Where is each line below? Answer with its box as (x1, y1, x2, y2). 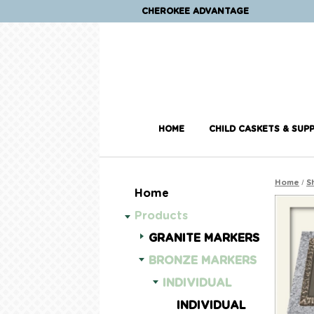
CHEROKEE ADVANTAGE (142, 7, 249, 15)
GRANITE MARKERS (149, 233, 259, 244)
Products (135, 210, 188, 221)
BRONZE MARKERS (149, 255, 257, 266)
